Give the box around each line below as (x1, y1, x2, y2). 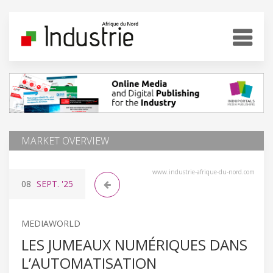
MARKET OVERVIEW (21, 133, 109, 147)
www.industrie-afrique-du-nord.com (152, 167, 255, 176)
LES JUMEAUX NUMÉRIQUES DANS (21, 234, 247, 255)
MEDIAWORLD (21, 217, 80, 229)
